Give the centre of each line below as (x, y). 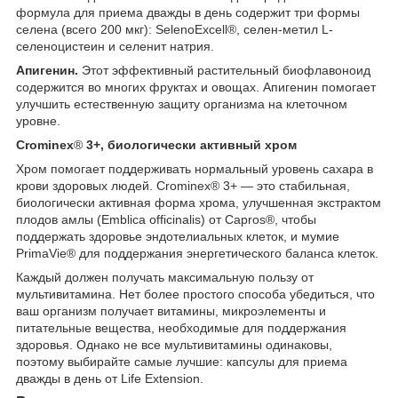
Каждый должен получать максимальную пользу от (165, 277)
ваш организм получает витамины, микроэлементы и (171, 310)
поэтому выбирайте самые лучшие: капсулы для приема (182, 361)
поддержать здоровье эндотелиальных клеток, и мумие (178, 236)
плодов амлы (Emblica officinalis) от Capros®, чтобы (166, 219)
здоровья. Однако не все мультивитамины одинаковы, (174, 344)
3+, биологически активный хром (190, 144)
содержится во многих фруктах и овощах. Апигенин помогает (196, 87)
